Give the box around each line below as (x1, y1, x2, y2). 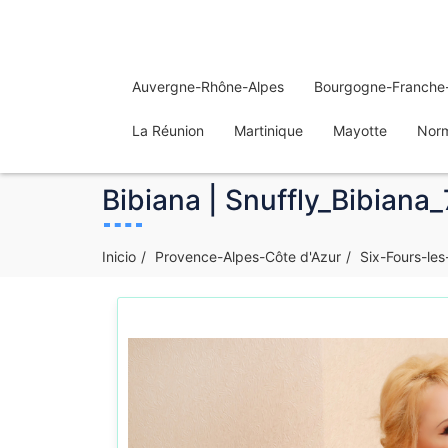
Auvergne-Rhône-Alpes (132, 78, 284, 95)
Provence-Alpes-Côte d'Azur (155, 248, 341, 265)
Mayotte (333, 122, 387, 139)
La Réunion (132, 122, 204, 139)
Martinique (234, 122, 303, 139)
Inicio (102, 248, 136, 265)
